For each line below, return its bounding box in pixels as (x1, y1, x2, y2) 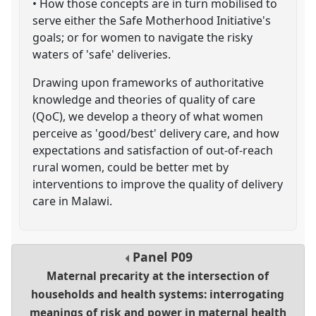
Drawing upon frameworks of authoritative (32, 74, 265, 90)
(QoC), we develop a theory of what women (32, 108, 264, 124)
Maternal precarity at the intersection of (47, 269, 269, 284)
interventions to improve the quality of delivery (32, 176, 284, 192)
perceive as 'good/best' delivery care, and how (32, 125, 280, 141)
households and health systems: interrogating (31, 287, 285, 303)
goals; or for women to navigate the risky (32, 29, 253, 45)
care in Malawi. (32, 193, 113, 209)
